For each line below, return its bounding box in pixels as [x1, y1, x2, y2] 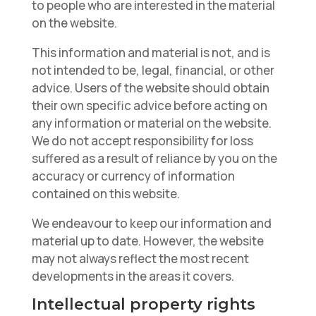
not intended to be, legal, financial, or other [31, 62, 274, 78]
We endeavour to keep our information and [31, 215, 272, 231]
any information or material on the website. [31, 115, 272, 131]
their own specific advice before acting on [31, 97, 267, 114]
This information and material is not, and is [31, 44, 270, 61]
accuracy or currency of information [31, 168, 235, 184]
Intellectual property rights [31, 295, 255, 314]
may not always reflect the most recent [31, 250, 249, 267]
